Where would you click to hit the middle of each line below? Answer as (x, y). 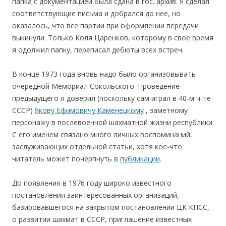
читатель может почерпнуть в (66, 158)
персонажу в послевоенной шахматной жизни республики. (113, 122)
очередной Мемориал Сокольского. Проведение (96, 86)
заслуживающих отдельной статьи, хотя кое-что (97, 146)
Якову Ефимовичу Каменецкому (89, 110)
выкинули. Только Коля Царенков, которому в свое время (113, 37)
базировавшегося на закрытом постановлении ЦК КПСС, (111, 207)
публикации (140, 158)
